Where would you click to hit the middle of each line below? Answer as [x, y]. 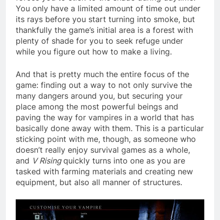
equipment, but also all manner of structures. [99, 182]
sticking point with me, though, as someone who [106, 139]
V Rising [48, 160]
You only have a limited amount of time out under [108, 8]
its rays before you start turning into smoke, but [105, 19]
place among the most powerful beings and [97, 106]
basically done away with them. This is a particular [110, 128]
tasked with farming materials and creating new [104, 171]
